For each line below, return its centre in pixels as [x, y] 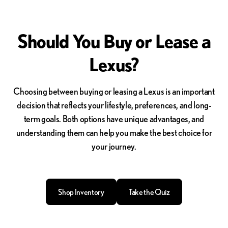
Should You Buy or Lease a [114, 41]
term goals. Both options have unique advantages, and [114, 118]
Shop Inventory [81, 192]
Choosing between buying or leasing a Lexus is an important [114, 91]
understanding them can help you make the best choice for [114, 132]
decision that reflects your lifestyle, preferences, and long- [114, 105]
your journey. [114, 146]
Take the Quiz [149, 192]
